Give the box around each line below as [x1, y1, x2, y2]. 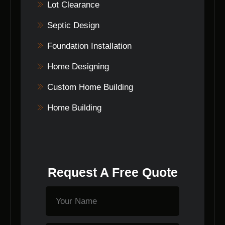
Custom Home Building [47, 82, 133, 92]
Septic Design [47, 20, 99, 30]
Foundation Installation [47, 41, 132, 51]
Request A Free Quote [47, 165, 178, 179]
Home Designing [47, 61, 109, 71]
